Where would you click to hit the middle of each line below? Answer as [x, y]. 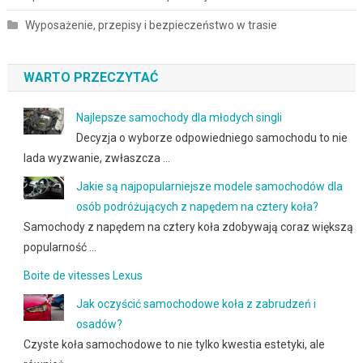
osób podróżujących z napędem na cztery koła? [197, 206]
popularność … [60, 247]
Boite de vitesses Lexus [83, 275]
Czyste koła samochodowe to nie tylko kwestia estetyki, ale [174, 344]
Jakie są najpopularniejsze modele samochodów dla [209, 186]
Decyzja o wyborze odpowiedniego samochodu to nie [211, 137]
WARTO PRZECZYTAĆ [90, 77]
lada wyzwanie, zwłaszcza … [96, 158]
